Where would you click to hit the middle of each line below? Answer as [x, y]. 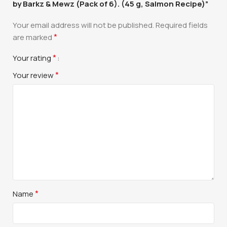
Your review [34, 75]
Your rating [33, 58]
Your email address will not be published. [84, 25]
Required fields [182, 25]
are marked [33, 37]
